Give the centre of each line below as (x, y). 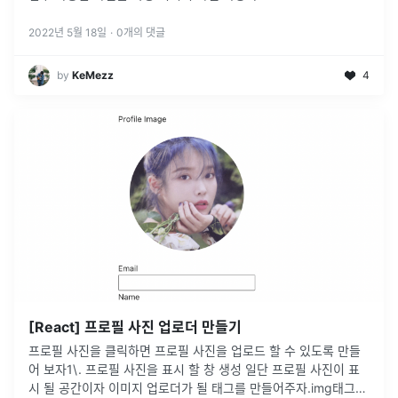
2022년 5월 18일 (68, 33)
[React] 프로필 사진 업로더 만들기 (135, 327)
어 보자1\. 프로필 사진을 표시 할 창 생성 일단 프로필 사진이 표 (194, 370)
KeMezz (93, 76)
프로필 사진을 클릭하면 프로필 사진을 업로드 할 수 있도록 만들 (195, 351)
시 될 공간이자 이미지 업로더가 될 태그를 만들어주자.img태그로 (198, 388)
